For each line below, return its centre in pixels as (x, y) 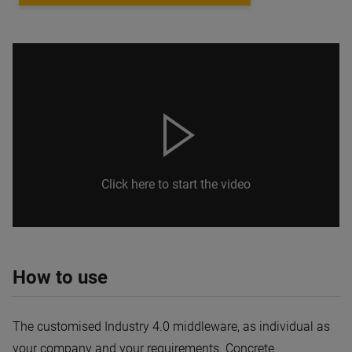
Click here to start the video (176, 185)
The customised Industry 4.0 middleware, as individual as (171, 327)
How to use (60, 278)
